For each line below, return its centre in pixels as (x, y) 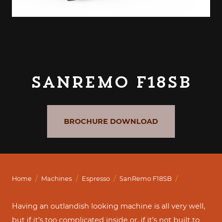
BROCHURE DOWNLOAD (111, 121)
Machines (57, 179)
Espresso (96, 179)
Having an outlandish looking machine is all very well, (109, 206)
